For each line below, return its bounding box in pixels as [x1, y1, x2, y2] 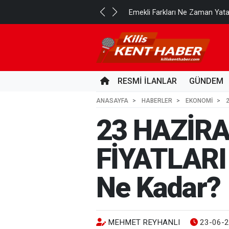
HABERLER [142, 97, 172, 104]
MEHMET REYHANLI [108, 218, 180, 227]
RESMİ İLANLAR [118, 76, 177, 86]
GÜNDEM [189, 76, 223, 86]
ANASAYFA [96, 97, 128, 104]
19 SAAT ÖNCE [14, 9, 56, 16]
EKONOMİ [186, 97, 213, 104]
